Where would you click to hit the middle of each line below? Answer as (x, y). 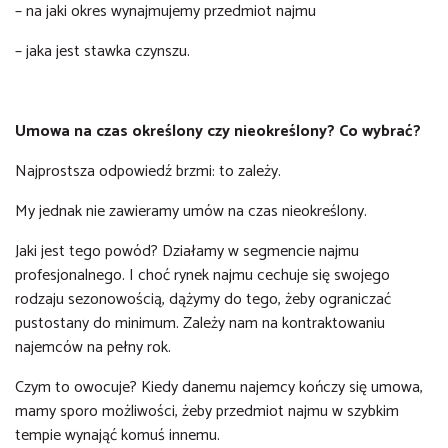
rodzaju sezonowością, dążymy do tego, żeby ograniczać (203, 299)
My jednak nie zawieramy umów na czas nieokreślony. (193, 211)
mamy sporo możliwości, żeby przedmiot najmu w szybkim (207, 411)
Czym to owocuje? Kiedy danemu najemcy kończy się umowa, (219, 387)
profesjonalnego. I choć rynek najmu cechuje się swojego (202, 275)
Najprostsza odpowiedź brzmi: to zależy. (150, 171)
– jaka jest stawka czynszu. (102, 51)
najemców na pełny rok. (95, 347)
